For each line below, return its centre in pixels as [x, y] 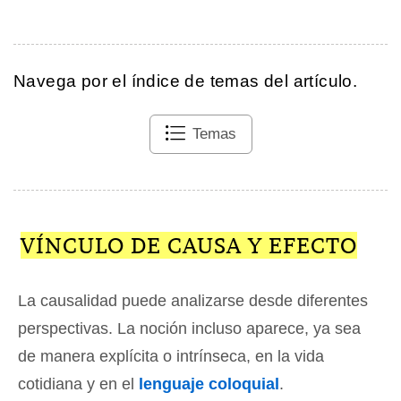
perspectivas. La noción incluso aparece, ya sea [189, 329]
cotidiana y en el [78, 384]
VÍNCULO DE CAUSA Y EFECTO [188, 246]
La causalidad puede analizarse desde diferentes [193, 301]
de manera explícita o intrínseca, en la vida [171, 357]
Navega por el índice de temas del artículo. [186, 81]
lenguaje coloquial [209, 384]
